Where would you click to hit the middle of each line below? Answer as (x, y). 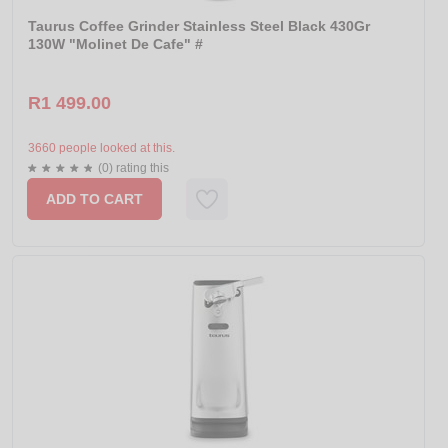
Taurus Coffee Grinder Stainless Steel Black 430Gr (199, 26)
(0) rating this (133, 168)
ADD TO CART (94, 199)
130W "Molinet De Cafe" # (115, 44)
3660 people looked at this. (101, 148)
